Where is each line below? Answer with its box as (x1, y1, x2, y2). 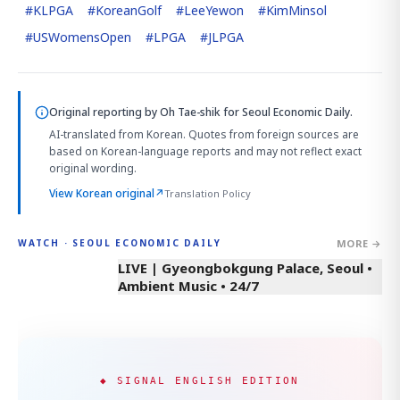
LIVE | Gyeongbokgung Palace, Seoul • (118, 258, 372, 277)
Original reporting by (49, 104, 160, 120)
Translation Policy (164, 186, 251, 200)
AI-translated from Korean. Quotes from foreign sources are (49, 126, 359, 142)
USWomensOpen (33, 28, 131, 46)
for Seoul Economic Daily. (221, 104, 353, 120)
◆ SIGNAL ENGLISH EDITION (100, 374, 300, 386)
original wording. (49, 160, 137, 176)
